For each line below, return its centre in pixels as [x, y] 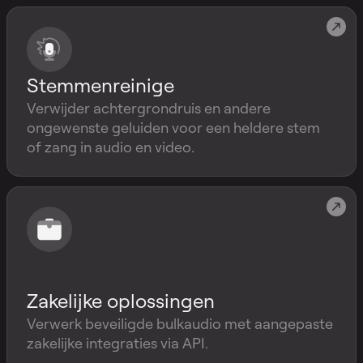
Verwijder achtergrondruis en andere [149, 108]
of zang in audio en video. [111, 147]
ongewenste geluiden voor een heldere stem [173, 127]
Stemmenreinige [100, 85]
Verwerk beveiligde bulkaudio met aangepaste [180, 323]
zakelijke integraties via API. [117, 343]
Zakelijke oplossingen [121, 301]
